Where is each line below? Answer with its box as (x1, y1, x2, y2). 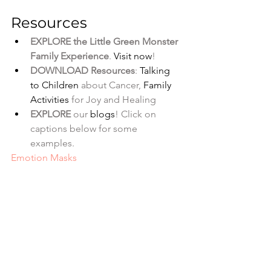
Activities (30, 93, 69, 105)
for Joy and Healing (69, 93, 156, 105)
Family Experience (30, 50, 109, 62)
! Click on (115, 108, 158, 120)
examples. (30, 137, 77, 149)
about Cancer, (79, 79, 143, 91)
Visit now (114, 50, 152, 62)
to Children (30, 79, 79, 91)
